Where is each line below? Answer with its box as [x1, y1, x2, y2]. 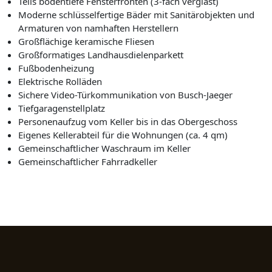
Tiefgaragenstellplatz [18, 101, 105, 114]
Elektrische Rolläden [18, 75, 102, 87]
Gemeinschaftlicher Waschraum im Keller [18, 141, 191, 154]
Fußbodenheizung [18, 61, 94, 74]
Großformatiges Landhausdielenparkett [18, 48, 183, 61]
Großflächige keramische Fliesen [18, 35, 154, 47]
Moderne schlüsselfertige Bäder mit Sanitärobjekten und [18, 8, 254, 21]
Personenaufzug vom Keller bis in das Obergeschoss [18, 115, 237, 127]
